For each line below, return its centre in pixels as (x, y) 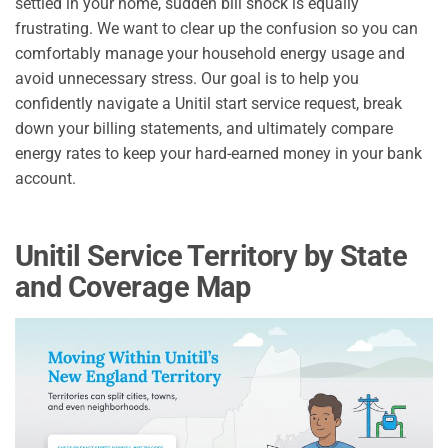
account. (45, 178)
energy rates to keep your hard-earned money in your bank (218, 153)
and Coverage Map (133, 286)
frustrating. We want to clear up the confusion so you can (216, 28)
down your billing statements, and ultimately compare (204, 128)
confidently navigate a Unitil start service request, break (208, 103)
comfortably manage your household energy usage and (210, 53)
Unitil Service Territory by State (211, 255)
